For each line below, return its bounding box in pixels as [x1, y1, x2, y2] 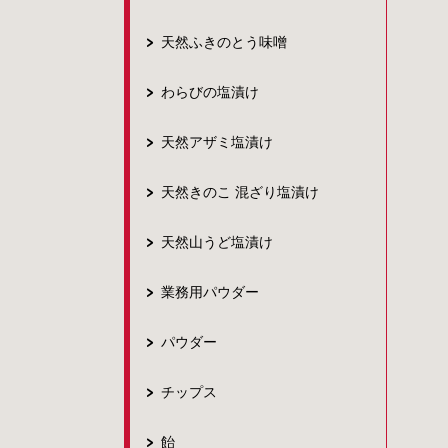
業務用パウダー [161, 284, 259, 300]
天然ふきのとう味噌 [161, 34, 287, 50]
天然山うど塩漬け [161, 234, 273, 250]
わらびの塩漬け [161, 84, 259, 100]
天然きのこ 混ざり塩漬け [161, 184, 319, 200]
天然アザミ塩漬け [161, 134, 273, 150]
